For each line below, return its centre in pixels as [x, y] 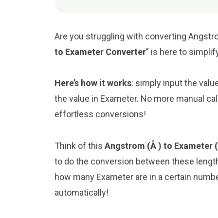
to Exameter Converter [100, 52]
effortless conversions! [100, 114]
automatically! [82, 192]
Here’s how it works [93, 83]
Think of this [80, 145]
